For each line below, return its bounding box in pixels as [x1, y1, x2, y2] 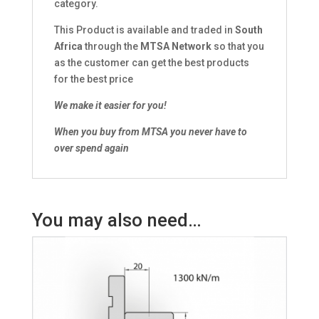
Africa [53, 41, 83, 53]
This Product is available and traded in [53, 24, 235, 36]
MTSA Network [140, 41, 211, 53]
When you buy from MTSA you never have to [53, 126, 247, 138]
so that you [211, 41, 264, 53]
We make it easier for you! [53, 100, 167, 112]
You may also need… [31, 209, 202, 231]
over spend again [53, 142, 129, 155]
